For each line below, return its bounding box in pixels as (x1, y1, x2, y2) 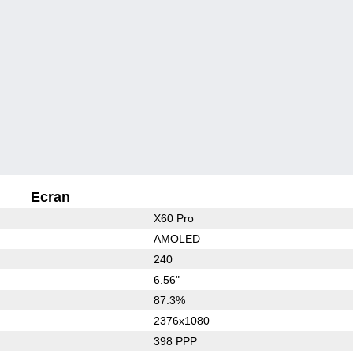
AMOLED (153, 232, 200, 245)
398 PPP (153, 334, 197, 347)
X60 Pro (153, 211, 194, 225)
